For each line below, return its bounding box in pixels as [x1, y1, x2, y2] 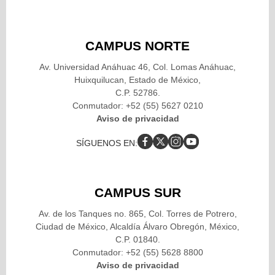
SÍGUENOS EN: [76, 137, 137, 148]
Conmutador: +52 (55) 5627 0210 [72, 100, 203, 110]
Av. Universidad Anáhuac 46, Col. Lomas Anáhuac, [39, 61, 236, 72]
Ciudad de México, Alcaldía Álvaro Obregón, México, [36, 221, 239, 231]
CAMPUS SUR [94, 185, 181, 199]
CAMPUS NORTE [85, 38, 190, 53]
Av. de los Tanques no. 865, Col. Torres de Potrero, [38, 208, 237, 219]
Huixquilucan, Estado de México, [74, 74, 201, 85]
